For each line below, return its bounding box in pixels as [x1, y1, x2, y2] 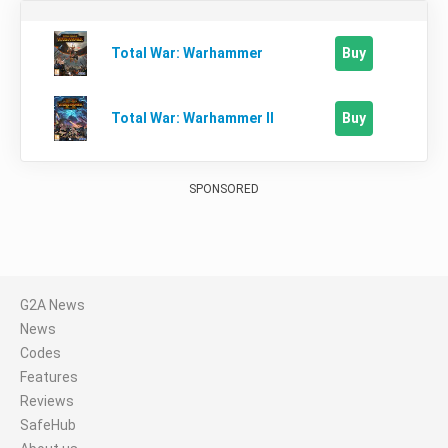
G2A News [20, 296, 85, 313]
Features [20, 368, 78, 385]
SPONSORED [189, 181, 259, 196]
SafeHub [20, 416, 76, 433]
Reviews [20, 392, 74, 409]
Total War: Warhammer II [110, 110, 274, 126]
